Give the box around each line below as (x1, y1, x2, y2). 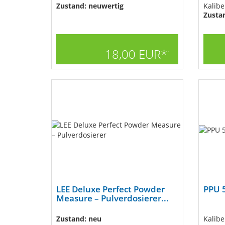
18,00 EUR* (104, 46, 167, 62)
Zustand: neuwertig (56, 1, 124, 11)
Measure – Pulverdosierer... (56, 192, 169, 204)
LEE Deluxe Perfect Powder (56, 183, 165, 195)
